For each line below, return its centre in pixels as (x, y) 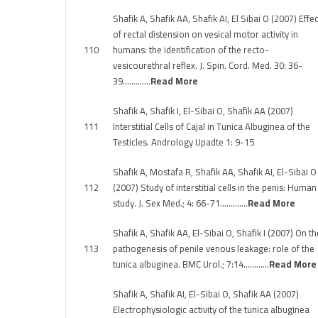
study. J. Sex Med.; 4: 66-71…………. (180, 203)
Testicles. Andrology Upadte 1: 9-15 (183, 142)
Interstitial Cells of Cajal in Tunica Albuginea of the (212, 126)
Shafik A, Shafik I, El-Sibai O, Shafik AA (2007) (203, 111)
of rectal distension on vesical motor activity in (205, 34)
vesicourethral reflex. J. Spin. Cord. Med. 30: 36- (208, 65)
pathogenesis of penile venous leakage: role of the (214, 248)
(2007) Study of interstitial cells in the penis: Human (215, 187)
